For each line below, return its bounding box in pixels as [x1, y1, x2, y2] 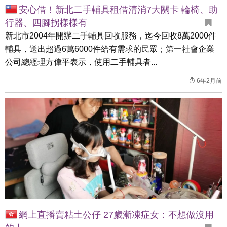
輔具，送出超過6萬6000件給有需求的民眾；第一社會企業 [5, 45, 214, 53]
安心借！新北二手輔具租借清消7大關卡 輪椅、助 [19, 5, 218, 15]
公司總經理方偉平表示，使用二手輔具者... [5, 58, 157, 66]
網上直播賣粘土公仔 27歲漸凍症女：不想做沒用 [19, 210, 214, 220]
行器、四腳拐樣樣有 [5, 18, 87, 28]
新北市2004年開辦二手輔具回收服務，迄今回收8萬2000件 [5, 31, 216, 40]
